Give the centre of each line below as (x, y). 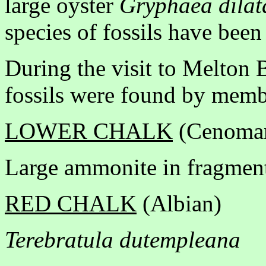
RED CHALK (71, 204)
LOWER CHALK (89, 131)
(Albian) (182, 204)
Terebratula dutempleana (123, 240)
